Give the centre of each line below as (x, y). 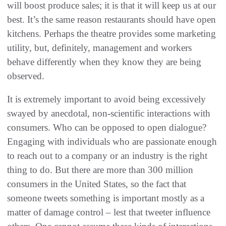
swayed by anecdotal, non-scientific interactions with (109, 114)
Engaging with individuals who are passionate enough (112, 142)
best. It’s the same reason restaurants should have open (111, 20)
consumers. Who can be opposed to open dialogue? (107, 128)
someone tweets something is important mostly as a (106, 198)
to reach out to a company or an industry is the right (107, 156)
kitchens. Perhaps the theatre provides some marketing (111, 34)
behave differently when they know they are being (104, 62)
